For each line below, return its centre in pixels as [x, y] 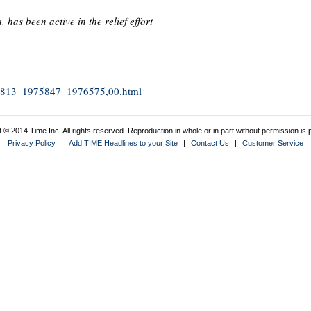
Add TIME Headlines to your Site [123, 143]
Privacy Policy [32, 143]
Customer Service [273, 143]
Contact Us [210, 143]
